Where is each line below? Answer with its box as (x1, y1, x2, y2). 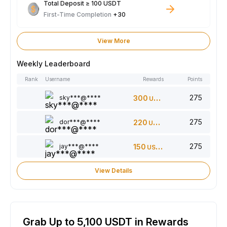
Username (45, 76, 70, 83)
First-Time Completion (44, 11, 113, 19)
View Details (95, 167, 132, 175)
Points (187, 76, 202, 83)
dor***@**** (59, 118, 100, 126)
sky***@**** (59, 94, 101, 102)
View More (97, 37, 130, 45)
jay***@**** (59, 142, 99, 150)
